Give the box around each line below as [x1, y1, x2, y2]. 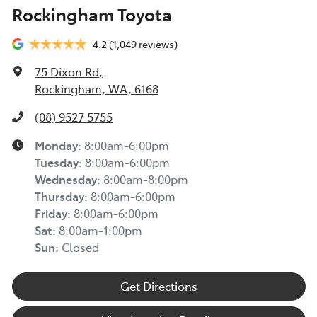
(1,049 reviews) [109, 36, 178, 51]
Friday [35, 204, 67, 221]
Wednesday [35, 171, 97, 187]
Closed [62, 238, 99, 255]
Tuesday [35, 154, 79, 170]
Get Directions [120, 277, 197, 294]
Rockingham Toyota [12, 1, 172, 25]
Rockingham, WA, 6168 [35, 80, 158, 96]
